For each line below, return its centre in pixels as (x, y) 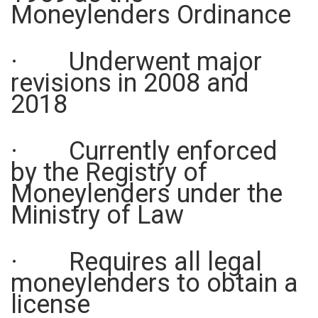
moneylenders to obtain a (154, 283)
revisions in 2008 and (130, 83)
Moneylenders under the (147, 193)
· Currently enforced (144, 151)
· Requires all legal (136, 262)
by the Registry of (109, 172)
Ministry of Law (97, 215)
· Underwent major (136, 61)
